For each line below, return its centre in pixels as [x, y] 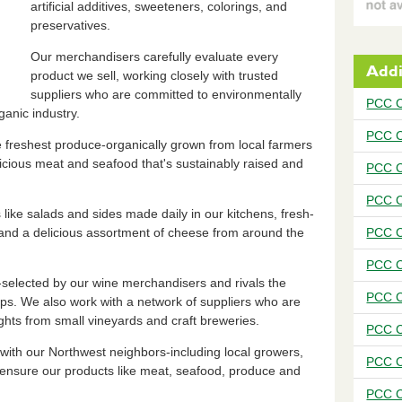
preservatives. [70, 25]
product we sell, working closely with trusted [154, 75]
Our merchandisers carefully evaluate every [154, 56]
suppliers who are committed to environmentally [166, 94]
